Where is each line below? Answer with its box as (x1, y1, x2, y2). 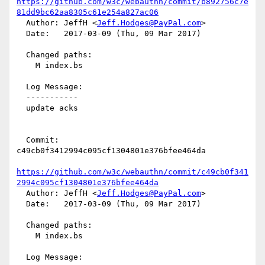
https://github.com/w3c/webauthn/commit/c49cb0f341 (17, 167, 248, 177)
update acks (17, 104, 26, 113)
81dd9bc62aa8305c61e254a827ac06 (17, 8, 159, 17)
